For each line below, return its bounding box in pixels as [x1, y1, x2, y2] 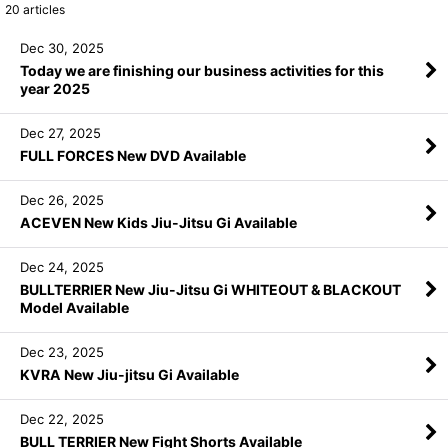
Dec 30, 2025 [20, 40, 104, 56]
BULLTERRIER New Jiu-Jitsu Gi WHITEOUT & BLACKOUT [20, 281, 401, 298]
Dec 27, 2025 [20, 125, 101, 141]
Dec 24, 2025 [20, 259, 104, 275]
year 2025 [20, 80, 90, 97]
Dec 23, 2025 [20, 344, 104, 360]
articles [20, 2, 65, 17]
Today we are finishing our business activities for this [20, 62, 384, 79]
